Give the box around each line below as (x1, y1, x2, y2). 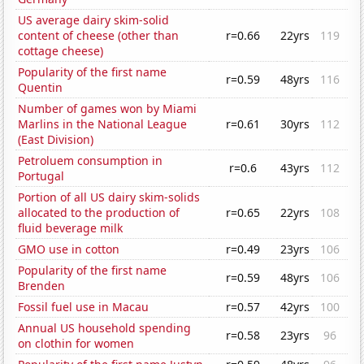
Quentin (18, 80, 63, 96)
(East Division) (18, 132, 94, 148)
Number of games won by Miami (18, 101, 197, 117)
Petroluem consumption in (18, 153, 163, 169)
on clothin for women (18, 336, 135, 352)
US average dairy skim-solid (18, 12, 170, 28)
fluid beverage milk (18, 220, 123, 236)
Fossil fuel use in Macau (18, 299, 149, 315)
